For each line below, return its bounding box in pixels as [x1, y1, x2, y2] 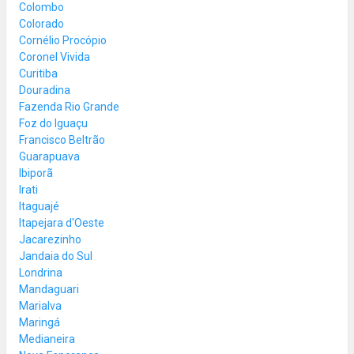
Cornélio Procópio [19, 33, 107, 47]
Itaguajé [19, 199, 59, 213]
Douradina [19, 83, 70, 96]
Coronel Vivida [19, 50, 90, 63]
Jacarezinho [19, 232, 81, 246]
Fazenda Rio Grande [19, 100, 119, 113]
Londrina [19, 265, 62, 279]
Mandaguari [19, 282, 79, 296]
